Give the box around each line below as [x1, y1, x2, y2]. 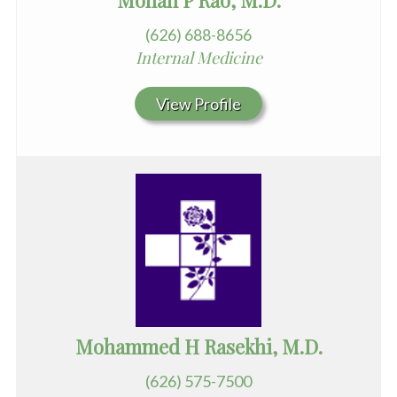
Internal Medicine [135, 46, 262, 68]
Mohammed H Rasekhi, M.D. [74, 332, 323, 360]
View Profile [156, 93, 241, 113]
